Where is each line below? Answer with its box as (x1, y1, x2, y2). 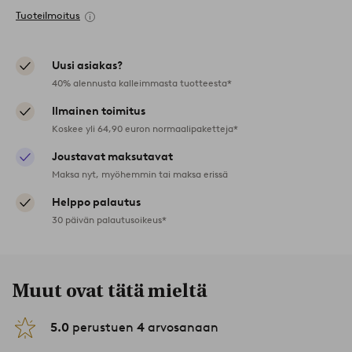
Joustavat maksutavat (52, 149, 173, 163)
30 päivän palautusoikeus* (52, 213, 167, 225)
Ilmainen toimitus (52, 104, 145, 118)
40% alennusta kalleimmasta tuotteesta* (52, 76, 232, 89)
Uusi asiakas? (52, 58, 123, 72)
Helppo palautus (52, 195, 141, 209)
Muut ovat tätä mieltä (13, 279, 207, 302)
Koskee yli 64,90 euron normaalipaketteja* (52, 122, 238, 134)
